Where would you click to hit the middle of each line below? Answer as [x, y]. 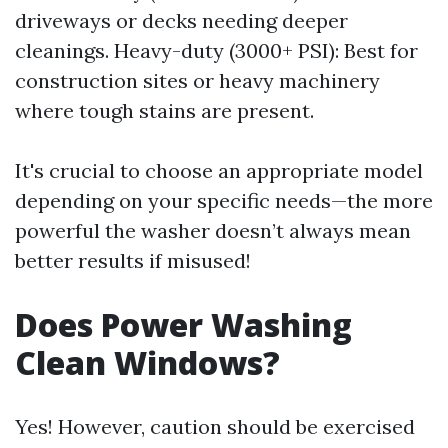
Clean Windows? [147, 362]
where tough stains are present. [164, 110]
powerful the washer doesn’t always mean [213, 230]
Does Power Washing [183, 324]
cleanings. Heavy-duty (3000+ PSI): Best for [216, 50]
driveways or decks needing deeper [181, 20]
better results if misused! [133, 260]
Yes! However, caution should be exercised [215, 426]
